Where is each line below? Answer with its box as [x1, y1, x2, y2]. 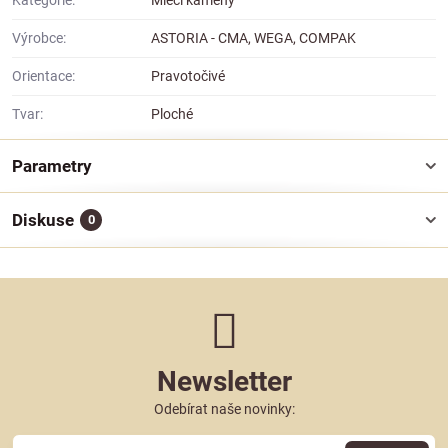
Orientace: [12, 68, 75, 85]
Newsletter [156, 365, 292, 399]
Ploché [151, 106, 193, 123]
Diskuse [12, 210, 74, 231]
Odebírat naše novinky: [153, 401, 295, 418]
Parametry [12, 156, 92, 177]
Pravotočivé [151, 68, 225, 85]
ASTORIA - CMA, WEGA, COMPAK [151, 30, 356, 47]
